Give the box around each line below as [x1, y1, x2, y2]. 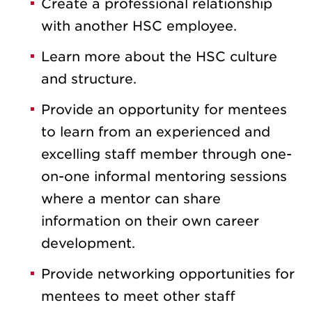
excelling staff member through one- [41, 146, 292, 163]
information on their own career [41, 213, 259, 230]
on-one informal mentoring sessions [41, 169, 287, 185]
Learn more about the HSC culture [41, 49, 277, 65]
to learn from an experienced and [41, 124, 270, 141]
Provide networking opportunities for [41, 266, 295, 283]
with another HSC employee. [41, 18, 237, 35]
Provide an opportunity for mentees [41, 102, 287, 118]
